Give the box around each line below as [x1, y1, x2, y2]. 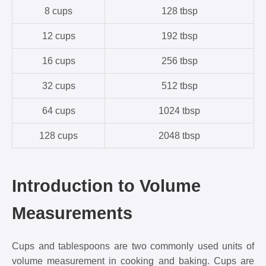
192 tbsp [161, 30, 198, 41]
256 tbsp [161, 55, 198, 66]
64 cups [42, 105, 75, 116]
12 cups [42, 30, 75, 41]
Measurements [12, 203, 132, 223]
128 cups [39, 130, 78, 141]
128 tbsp [161, 5, 198, 16]
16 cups [42, 55, 75, 66]
